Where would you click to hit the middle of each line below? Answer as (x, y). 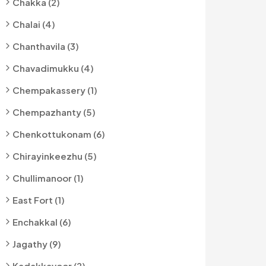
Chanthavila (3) (46, 46)
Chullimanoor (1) (48, 178)
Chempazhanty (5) (54, 112)
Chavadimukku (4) (53, 68)
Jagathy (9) (37, 244)
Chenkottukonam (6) (59, 134)
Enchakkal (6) (42, 222)
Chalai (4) (34, 24)
